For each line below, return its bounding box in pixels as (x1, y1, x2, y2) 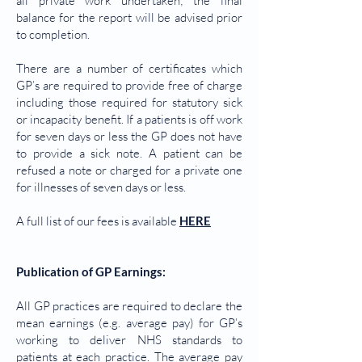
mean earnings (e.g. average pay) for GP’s (16, 315, 242, 330)
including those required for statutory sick (16, 95, 242, 110)
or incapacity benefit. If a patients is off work (16, 112, 242, 127)
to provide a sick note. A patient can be (16, 145, 242, 161)
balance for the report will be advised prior (16, 10, 242, 25)
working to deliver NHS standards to (16, 332, 242, 347)
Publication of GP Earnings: (16, 264, 166, 279)
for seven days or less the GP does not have (16, 128, 242, 144)
